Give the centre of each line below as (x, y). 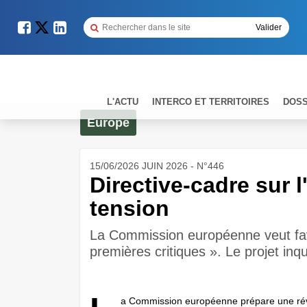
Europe (108, 123)
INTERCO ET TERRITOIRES (211, 101)
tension (130, 208)
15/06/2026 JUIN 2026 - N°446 (157, 166)
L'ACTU (123, 101)
